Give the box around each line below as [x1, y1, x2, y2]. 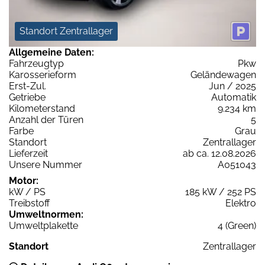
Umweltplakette [9, 219, 78, 231]
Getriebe [9, 91, 46, 103]
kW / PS [9, 186, 46, 198]
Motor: [9, 174, 38, 186]
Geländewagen [190, 69, 256, 80]
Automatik [211, 91, 256, 103]
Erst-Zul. [9, 80, 46, 92]
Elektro [225, 197, 256, 209]
